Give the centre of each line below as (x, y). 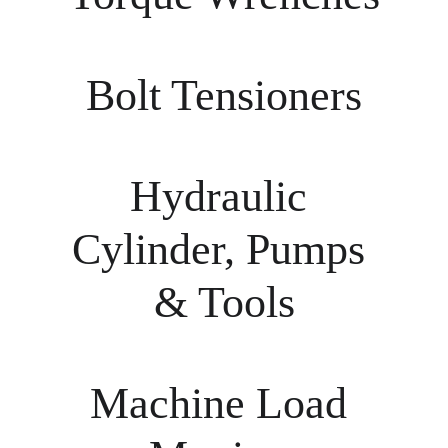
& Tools (224, 302)
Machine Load (224, 403)
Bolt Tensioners (224, 95)
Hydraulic (224, 196)
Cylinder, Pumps (224, 249)
